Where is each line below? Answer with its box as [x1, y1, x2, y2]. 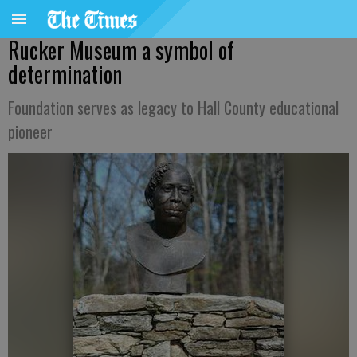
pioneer [8, 120, 53, 143]
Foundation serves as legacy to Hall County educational [8, 96, 339, 120]
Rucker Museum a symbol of [8, 33, 234, 66]
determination [8, 57, 122, 90]
